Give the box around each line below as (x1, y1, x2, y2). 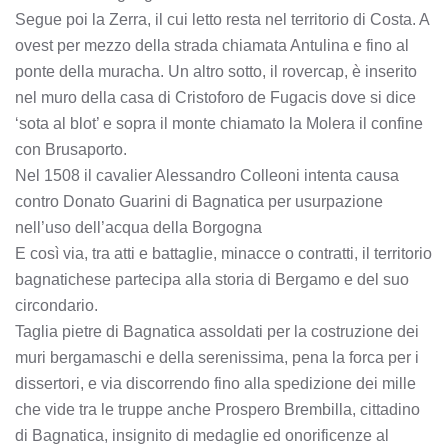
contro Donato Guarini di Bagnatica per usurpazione (15, 193, 383, 210)
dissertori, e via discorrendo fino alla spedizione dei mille (15, 375, 416, 392)
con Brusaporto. (15, 141, 127, 158)
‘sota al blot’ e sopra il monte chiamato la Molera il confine (15, 115, 423, 132)
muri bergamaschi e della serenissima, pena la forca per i (15, 349, 419, 366)
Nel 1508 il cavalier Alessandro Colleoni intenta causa (15, 167, 399, 184)
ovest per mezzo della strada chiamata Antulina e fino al (15, 37, 409, 54)
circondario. (15, 297, 98, 314)
